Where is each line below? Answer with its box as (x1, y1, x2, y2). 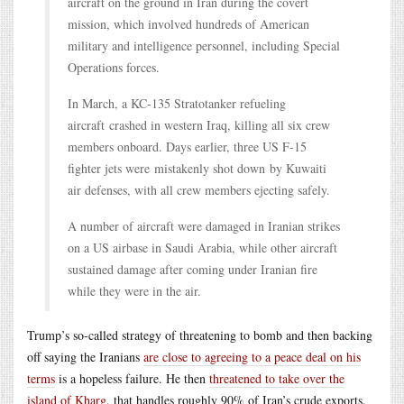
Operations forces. (68, 58, 160, 76)
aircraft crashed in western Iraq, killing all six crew (68, 115, 330, 133)
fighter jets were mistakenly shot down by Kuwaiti (68, 159, 326, 177)
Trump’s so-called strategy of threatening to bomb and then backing (27, 326, 372, 344)
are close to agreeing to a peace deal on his (143, 347, 361, 365)
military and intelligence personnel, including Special (68, 36, 340, 54)
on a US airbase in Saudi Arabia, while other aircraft (68, 238, 337, 256)
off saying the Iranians (27, 347, 143, 365)
